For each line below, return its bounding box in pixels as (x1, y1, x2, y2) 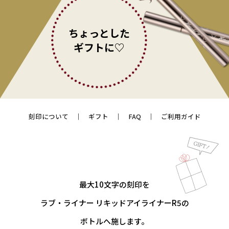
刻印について (28, 111, 68, 121)
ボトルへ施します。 (80, 215, 149, 226)
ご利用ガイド (161, 111, 201, 121)
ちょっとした (68, 25, 130, 40)
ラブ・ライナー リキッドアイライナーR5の (40, 197, 189, 208)
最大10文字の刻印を (79, 178, 150, 190)
